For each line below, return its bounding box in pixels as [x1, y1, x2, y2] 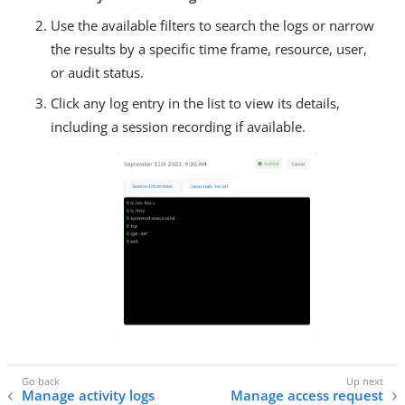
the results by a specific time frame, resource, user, [51, 39, 367, 58]
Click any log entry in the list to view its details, [51, 93, 340, 112]
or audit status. [51, 62, 144, 81]
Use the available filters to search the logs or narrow [51, 15, 374, 34]
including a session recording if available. [51, 117, 306, 136]
